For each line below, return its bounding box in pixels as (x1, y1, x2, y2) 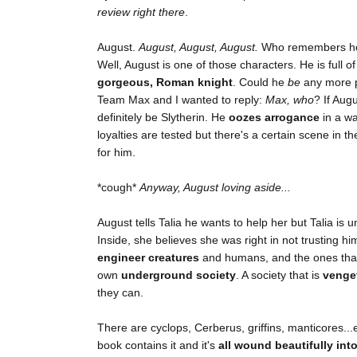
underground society (121, 269, 236, 282)
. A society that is (236, 269, 323, 282)
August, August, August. (139, 41, 258, 54)
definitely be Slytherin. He (97, 111, 229, 124)
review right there (97, 6, 185, 19)
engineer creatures (97, 251, 199, 265)
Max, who (265, 93, 314, 107)
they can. (97, 286, 143, 300)
